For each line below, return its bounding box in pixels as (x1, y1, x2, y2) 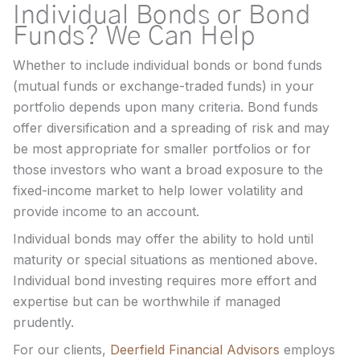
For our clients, (13, 341, 110, 358)
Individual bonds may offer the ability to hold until (13, 230, 313, 247)
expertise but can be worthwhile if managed (13, 292, 280, 309)
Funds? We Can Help (13, 22, 255, 49)
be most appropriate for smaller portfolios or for (13, 140, 311, 157)
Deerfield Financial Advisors (110, 341, 280, 358)
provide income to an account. (13, 202, 199, 219)
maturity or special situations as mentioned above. (13, 251, 317, 268)
